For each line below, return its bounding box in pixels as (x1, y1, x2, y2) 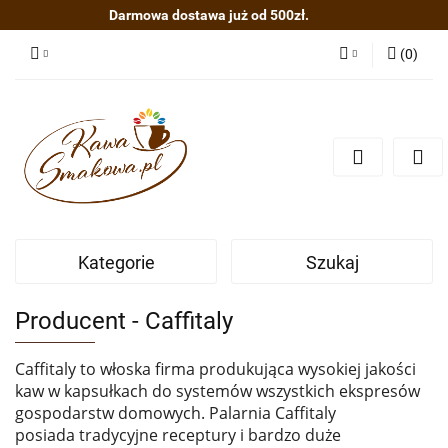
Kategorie (77, 251, 155, 273)
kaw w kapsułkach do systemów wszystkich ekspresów (15, 379, 420, 402)
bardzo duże (248, 423, 341, 446)
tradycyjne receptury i (79, 423, 248, 446)
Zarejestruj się (271, 129, 357, 145)
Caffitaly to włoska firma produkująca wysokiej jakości (15, 357, 416, 380)
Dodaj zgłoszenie (252, 158, 357, 174)
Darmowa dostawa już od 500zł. (109, 6, 309, 23)
